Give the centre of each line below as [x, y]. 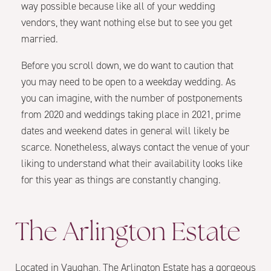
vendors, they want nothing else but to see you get [127, 22]
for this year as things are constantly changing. [121, 180]
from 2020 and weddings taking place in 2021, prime [131, 114]
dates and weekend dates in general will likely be [125, 131]
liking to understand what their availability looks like [132, 163]
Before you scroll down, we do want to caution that [127, 65]
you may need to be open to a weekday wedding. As [129, 82]
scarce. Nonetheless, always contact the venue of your [135, 147]
